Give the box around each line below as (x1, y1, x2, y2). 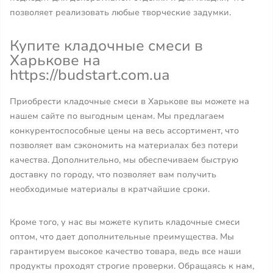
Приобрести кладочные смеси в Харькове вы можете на (10, 96, 249, 107)
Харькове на (10, 51, 101, 70)
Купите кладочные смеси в (10, 36, 203, 55)
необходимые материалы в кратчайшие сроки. (10, 183, 210, 195)
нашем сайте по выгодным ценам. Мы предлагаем (10, 110, 224, 122)
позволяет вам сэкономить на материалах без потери (10, 140, 238, 151)
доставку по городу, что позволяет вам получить (10, 169, 216, 180)
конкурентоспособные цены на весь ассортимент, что (10, 125, 239, 136)
